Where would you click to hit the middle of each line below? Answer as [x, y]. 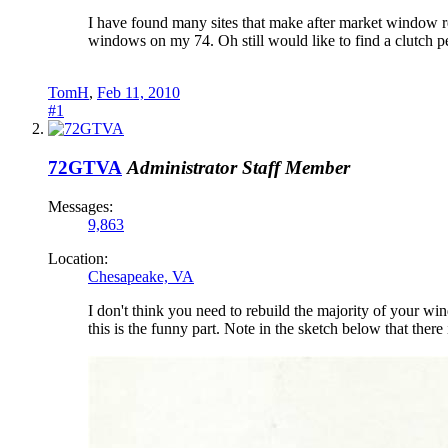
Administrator [182, 168]
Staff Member [296, 168]
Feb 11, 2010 [138, 93]
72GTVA [85, 168]
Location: [78, 258]
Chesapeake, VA [141, 276]
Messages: [80, 206]
